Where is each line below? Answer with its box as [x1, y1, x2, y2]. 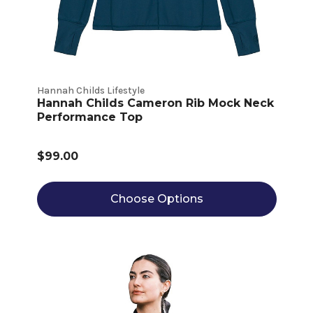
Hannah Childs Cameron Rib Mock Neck [36, 96, 274, 110]
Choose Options [110, 192, 203, 206]
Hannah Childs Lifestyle [36, 85, 145, 97]
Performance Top [36, 110, 143, 124]
